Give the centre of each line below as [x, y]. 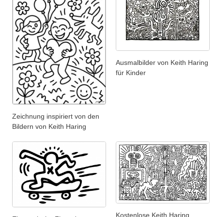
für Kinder [131, 73]
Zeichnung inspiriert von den [56, 116]
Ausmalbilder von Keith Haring [162, 63]
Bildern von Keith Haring [49, 126]
